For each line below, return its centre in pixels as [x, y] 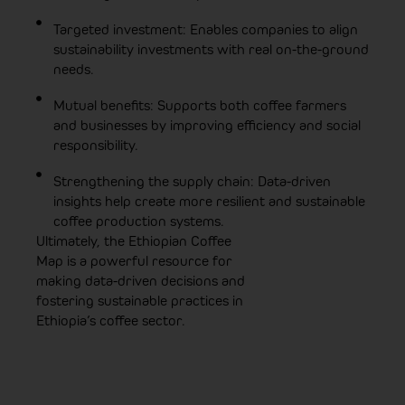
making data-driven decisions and [141, 280]
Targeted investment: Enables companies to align [205, 29]
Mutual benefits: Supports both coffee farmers [199, 105]
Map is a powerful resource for [134, 260]
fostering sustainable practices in [140, 300]
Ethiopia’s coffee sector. [111, 320]
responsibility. [95, 145]
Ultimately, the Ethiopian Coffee [134, 240]
